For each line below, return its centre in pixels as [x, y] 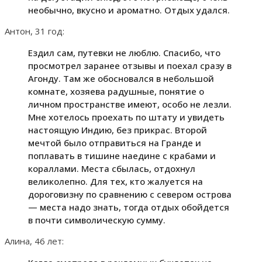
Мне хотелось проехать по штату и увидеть [126, 117]
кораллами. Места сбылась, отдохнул [112, 168]
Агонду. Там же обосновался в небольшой [121, 78]
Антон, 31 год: [35, 31]
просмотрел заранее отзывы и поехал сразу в [130, 65]
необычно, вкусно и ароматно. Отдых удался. [129, 10]
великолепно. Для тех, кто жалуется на [116, 181]
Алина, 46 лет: [34, 241]
